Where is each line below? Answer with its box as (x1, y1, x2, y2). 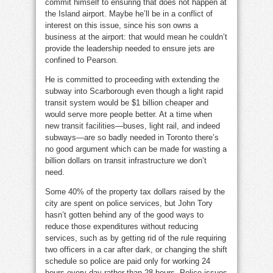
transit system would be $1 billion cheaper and (45, 98, 208, 108)
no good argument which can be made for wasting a (45, 144, 227, 154)
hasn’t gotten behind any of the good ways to (45, 210, 204, 220)
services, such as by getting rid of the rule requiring (45, 233, 226, 243)
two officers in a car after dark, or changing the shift (45, 245, 227, 255)
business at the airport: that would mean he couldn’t (45, 32, 227, 42)
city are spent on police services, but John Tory (45, 199, 213, 208)
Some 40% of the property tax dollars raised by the (45, 187, 225, 197)
